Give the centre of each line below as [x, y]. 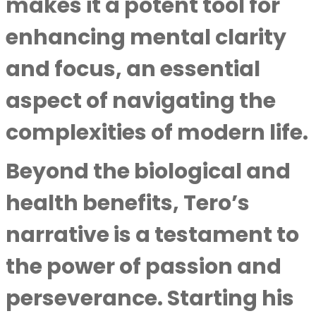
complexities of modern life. [157, 133]
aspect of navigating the [141, 101]
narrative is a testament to [152, 235]
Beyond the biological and [148, 171]
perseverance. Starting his [150, 298]
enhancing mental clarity [146, 37]
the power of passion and [144, 267]
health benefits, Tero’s [128, 203]
